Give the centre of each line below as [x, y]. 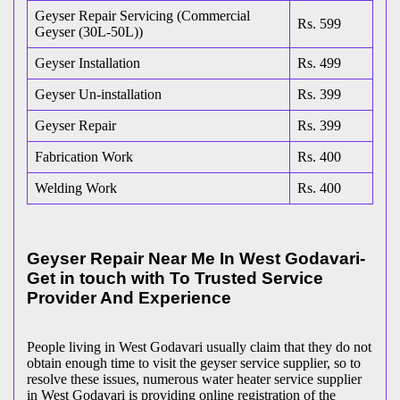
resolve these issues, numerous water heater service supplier [194, 379]
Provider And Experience [129, 298]
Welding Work [76, 187]
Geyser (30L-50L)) [89, 31]
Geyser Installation [87, 62]
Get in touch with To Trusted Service [175, 279]
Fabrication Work [84, 156]
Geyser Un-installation [98, 94]
